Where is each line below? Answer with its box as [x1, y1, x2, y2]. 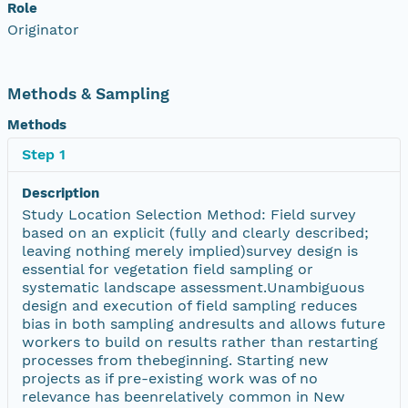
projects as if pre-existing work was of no [22, 369, 318, 387]
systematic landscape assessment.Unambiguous [22, 278, 364, 296]
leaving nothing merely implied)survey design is [22, 241, 358, 260]
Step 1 [22, 145, 66, 163]
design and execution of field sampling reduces [22, 296, 357, 314]
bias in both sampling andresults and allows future [22, 314, 385, 332]
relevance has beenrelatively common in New [22, 387, 345, 405]
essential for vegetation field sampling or [22, 260, 313, 278]
